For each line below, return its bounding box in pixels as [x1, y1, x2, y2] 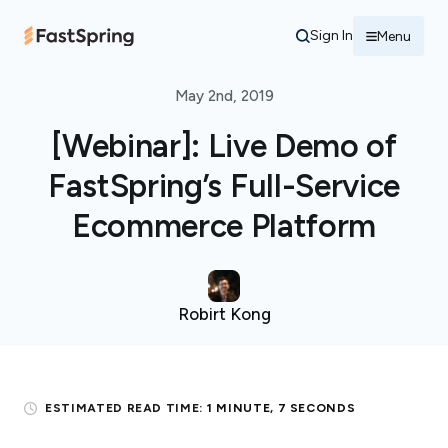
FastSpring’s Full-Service [48, 167, 400, 205]
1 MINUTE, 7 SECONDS [207, 401, 356, 415]
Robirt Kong [177, 304, 271, 324]
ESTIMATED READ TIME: [45, 401, 203, 415]
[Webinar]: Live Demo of [51, 127, 397, 165]
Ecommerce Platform [71, 207, 377, 245]
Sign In [310, 27, 353, 44]
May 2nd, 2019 [174, 87, 274, 105]
